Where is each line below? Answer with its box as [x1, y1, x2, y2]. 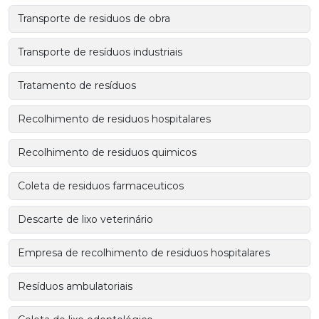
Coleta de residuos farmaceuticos [18, 179, 184, 193]
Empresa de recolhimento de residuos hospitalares [18, 246, 270, 260]
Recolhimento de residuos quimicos [18, 146, 197, 159]
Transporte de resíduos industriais [18, 46, 182, 59]
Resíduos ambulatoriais [18, 280, 132, 293]
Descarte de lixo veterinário [18, 213, 153, 226]
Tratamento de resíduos [18, 79, 136, 93]
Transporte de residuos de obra [18, 12, 170, 26]
